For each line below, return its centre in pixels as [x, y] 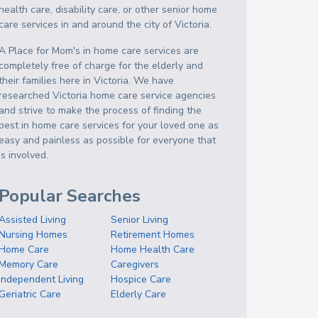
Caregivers [135, 264]
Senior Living [140, 220]
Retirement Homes [153, 235]
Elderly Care [139, 294]
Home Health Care [153, 250]
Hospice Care [141, 279]
